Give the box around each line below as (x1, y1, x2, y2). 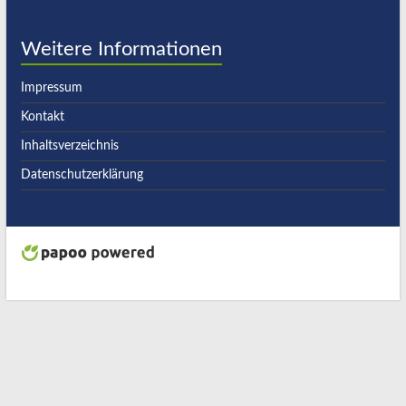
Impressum (21, 82, 83, 95)
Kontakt (21, 111, 65, 124)
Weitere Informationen (21, 39, 223, 60)
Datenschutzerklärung (21, 169, 144, 182)
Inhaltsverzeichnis (21, 140, 120, 153)
